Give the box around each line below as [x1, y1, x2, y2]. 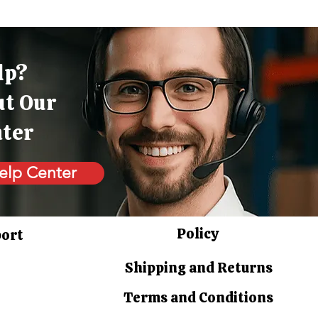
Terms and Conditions [124, 288, 273, 307]
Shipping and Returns [125, 258, 273, 278]
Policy [176, 224, 219, 243]
